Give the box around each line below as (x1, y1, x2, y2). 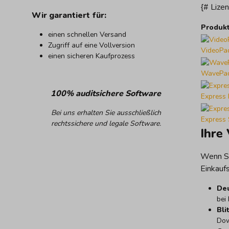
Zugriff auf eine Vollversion (48, 40, 135, 50)
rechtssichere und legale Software (51, 118, 159, 128)
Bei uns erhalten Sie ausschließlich (51, 107, 161, 118)
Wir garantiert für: (32, 9, 106, 21)
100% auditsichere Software (51, 87, 161, 99)
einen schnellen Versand (48, 29, 126, 39)
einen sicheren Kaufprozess (48, 51, 135, 61)
